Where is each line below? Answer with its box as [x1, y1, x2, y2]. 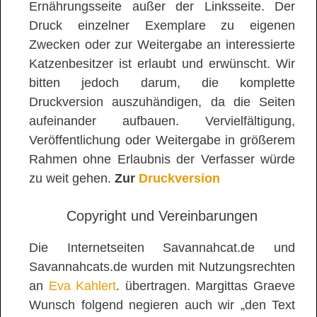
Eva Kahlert [48, 279, 117, 293]
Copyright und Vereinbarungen [67, 208, 258, 224]
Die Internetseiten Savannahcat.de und [29, 241, 295, 255]
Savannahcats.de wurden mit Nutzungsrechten [29, 260, 295, 274]
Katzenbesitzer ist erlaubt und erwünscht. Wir [29, 57, 295, 71]
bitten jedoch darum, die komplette [29, 76, 295, 90]
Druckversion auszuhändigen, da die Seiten [29, 95, 295, 109]
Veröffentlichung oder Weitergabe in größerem [29, 133, 295, 147]
